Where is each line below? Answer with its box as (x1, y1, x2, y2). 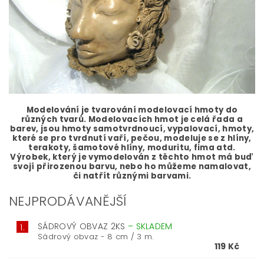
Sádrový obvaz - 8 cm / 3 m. (38, 230, 154, 242)
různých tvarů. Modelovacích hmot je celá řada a (21, 113, 243, 125)
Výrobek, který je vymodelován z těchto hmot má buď (10, 151, 254, 163)
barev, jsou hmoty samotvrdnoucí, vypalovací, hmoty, (9, 123, 255, 134)
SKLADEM (136, 220, 173, 232)
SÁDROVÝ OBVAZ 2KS (38, 220, 128, 232)
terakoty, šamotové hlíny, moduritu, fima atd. (28, 141, 236, 153)
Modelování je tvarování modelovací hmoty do (26, 104, 238, 115)
